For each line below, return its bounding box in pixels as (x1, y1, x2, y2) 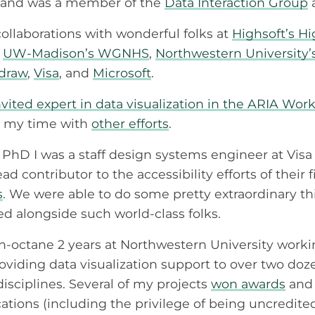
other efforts (91, 115, 169, 131)
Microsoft (93, 65, 151, 80)
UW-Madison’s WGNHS (3, 45, 149, 60)
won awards (211, 276, 285, 291)
